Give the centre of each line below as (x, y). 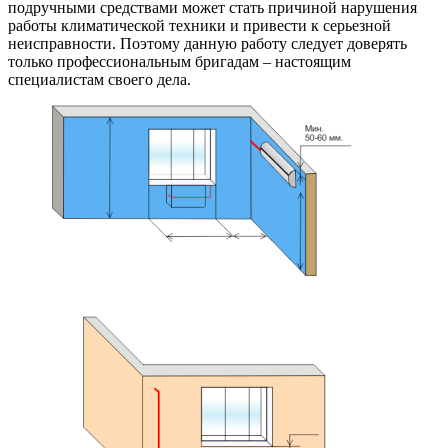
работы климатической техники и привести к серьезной (199, 26)
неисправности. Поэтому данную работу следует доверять (207, 44)
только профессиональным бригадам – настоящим (179, 62)
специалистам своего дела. (101, 80)
